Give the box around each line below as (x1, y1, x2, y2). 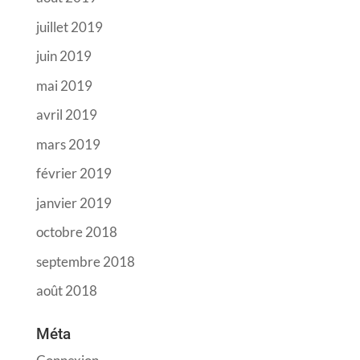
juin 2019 (35, 47, 92, 65)
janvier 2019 (35, 194, 112, 211)
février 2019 (35, 165, 112, 182)
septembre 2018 (35, 252, 135, 270)
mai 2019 (35, 76, 92, 94)
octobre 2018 (35, 223, 117, 241)
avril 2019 (35, 106, 97, 124)
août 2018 (35, 282, 97, 300)
